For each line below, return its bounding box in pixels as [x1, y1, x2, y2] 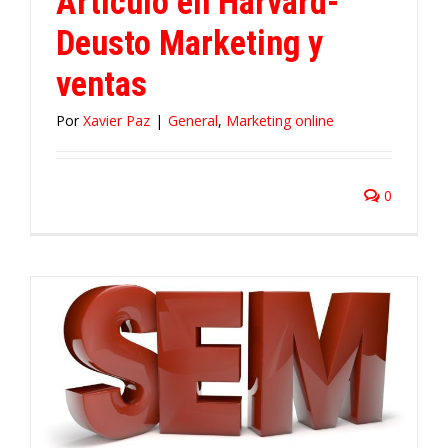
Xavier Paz [83, 110, 150, 130]
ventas [56, 63, 147, 104]
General [168, 110, 218, 130]
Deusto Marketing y [56, 22, 323, 63]
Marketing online [226, 110, 334, 130]
